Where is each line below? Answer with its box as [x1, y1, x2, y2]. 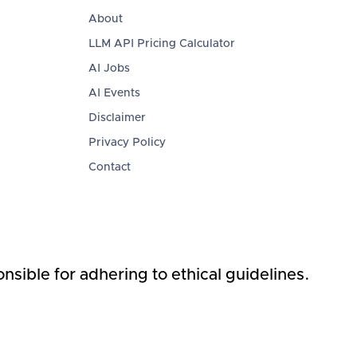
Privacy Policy [88, 137, 166, 149]
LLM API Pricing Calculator [88, 38, 235, 50]
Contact [88, 162, 131, 174]
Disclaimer [88, 112, 146, 124]
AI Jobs [88, 63, 130, 75]
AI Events [88, 88, 140, 100]
